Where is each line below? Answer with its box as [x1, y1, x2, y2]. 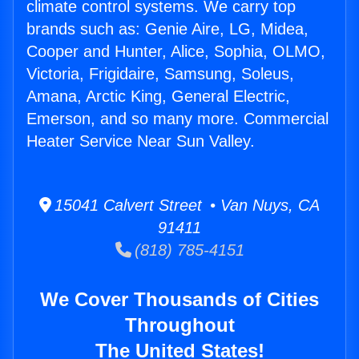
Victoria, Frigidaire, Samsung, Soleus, [26, 65, 294, 83]
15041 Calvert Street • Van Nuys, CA [51, 196, 320, 215]
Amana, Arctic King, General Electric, [26, 87, 290, 106]
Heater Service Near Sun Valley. [26, 132, 255, 151]
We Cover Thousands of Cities [40, 288, 319, 311]
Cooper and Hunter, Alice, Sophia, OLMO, [26, 42, 325, 61]
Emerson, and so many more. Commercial [26, 110, 329, 128]
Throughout [124, 314, 235, 337]
